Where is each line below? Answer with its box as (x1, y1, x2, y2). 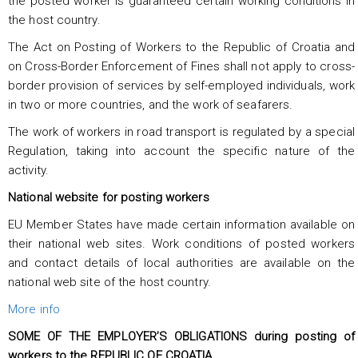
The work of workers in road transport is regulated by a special (8, 124, 355, 139)
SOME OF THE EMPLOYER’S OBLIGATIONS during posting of (8, 328, 355, 344)
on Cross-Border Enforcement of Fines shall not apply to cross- (8, 58, 355, 74)
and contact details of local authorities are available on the (8, 255, 355, 270)
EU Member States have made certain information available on (8, 217, 355, 232)
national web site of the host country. (8, 274, 211, 289)
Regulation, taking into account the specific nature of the (8, 143, 355, 158)
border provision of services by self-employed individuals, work (8, 78, 355, 93)
